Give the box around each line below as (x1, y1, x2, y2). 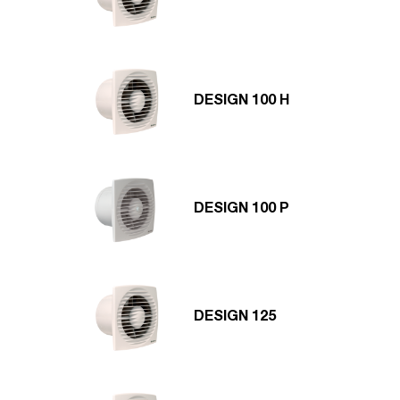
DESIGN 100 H (194, 94, 289, 109)
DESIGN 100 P (194, 202, 289, 217)
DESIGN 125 (194, 310, 276, 325)
